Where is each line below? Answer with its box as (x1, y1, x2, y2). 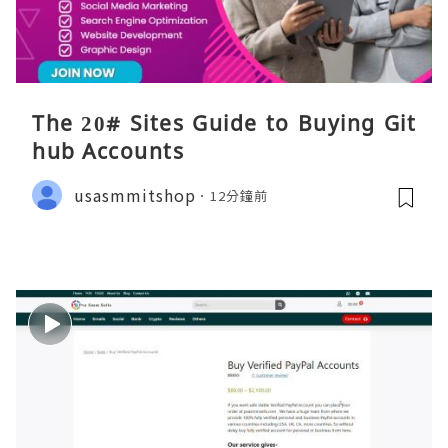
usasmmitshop (74, 182, 196, 207)
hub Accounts (32, 137, 184, 166)
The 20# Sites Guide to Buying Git (32, 109, 416, 138)
